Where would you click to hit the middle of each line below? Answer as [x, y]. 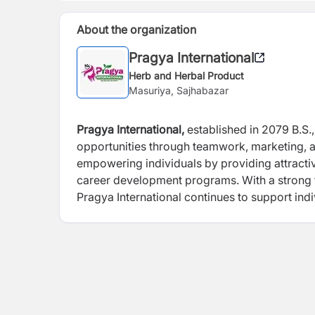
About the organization [136, 30]
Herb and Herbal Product [186, 75]
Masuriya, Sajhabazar [179, 90]
